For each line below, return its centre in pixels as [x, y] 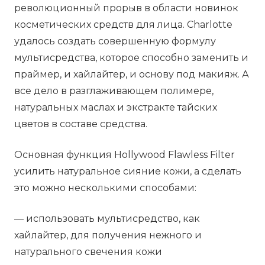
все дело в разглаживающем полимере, [114, 91]
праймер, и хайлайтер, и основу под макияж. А [132, 75]
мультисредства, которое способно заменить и [131, 58]
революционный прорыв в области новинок [126, 8]
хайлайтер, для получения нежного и [108, 235]
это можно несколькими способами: [105, 188]
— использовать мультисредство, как [107, 219]
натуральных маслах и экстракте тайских [116, 108]
